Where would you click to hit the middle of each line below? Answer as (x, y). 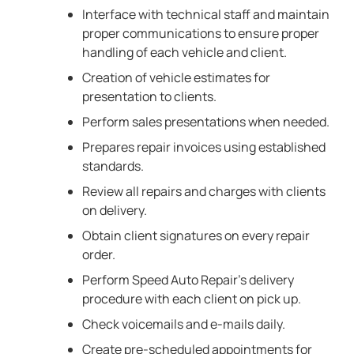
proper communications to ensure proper (201, 33)
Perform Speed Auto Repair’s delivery (188, 280)
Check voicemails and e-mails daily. (184, 324)
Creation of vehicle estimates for (176, 77)
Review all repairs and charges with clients (204, 191)
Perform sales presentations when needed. (206, 122)
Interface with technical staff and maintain (206, 14)
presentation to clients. (149, 96)
